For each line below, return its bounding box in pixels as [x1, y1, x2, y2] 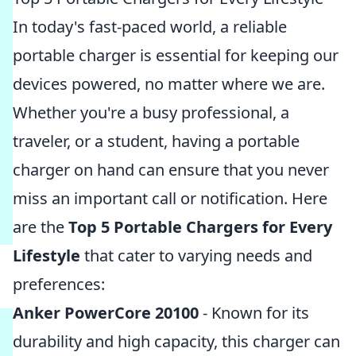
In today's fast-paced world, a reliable [13, 16, 287, 37]
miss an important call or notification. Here [13, 188, 327, 209]
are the [13, 216, 68, 238]
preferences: [13, 273, 105, 295]
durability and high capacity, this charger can [13, 331, 340, 352]
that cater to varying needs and [80, 245, 312, 266]
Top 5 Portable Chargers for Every [68, 216, 332, 238]
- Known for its [199, 302, 309, 323]
